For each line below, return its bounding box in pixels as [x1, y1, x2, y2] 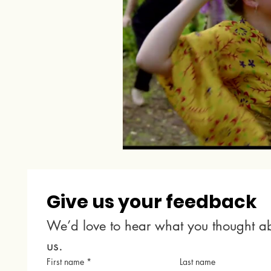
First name [47, 256, 85, 267]
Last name [180, 256, 216, 267]
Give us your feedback [47, 189, 258, 215]
